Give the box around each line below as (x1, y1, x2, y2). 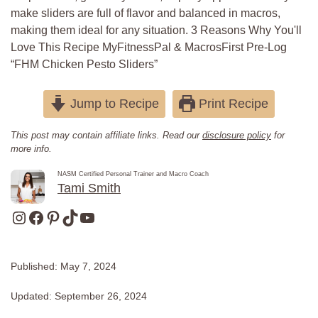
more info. (11, 143, 52, 154)
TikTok (61, 207, 109, 226)
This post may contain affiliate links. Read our (11, 130, 202, 141)
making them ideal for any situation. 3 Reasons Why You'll (11, 24, 302, 36)
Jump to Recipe (66, 97, 159, 111)
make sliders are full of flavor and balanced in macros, (11, 7, 280, 19)
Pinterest (44, 207, 111, 226)
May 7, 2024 (60, 260, 116, 272)
